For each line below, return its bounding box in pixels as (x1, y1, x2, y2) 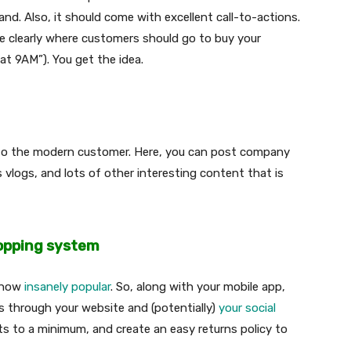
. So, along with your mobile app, (110, 279, 285, 294)
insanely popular (24, 279, 110, 294)
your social (219, 300, 276, 315)
